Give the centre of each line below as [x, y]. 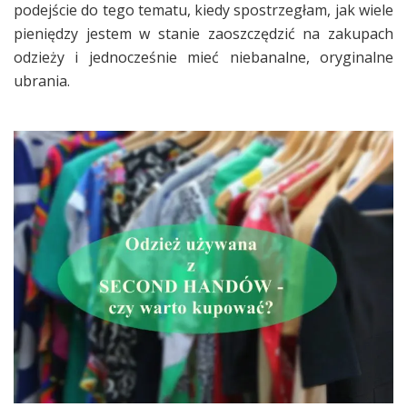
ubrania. [44, 80]
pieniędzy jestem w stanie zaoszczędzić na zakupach [203, 33]
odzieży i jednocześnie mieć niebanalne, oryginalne [203, 57]
